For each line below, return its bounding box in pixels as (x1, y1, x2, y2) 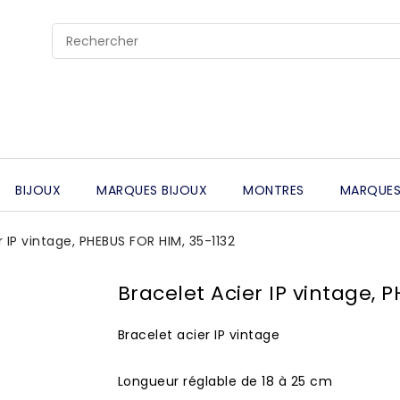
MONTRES (243, 181, 304, 199)
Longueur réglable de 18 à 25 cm (117, 372, 332, 390)
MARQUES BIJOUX (96, 181, 208, 199)
